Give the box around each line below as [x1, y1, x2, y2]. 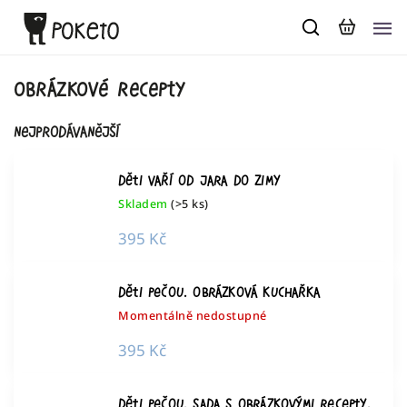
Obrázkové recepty [14, 79, 185, 99]
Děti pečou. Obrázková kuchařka [118, 285, 320, 299]
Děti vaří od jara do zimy [118, 174, 280, 187]
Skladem [118, 196, 171, 212]
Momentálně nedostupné [118, 308, 267, 323]
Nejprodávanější [14, 124, 119, 140]
